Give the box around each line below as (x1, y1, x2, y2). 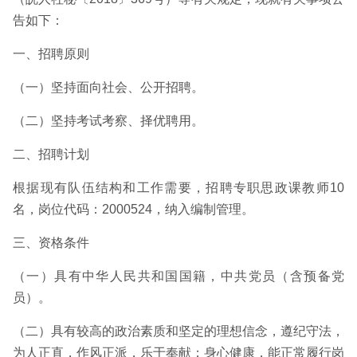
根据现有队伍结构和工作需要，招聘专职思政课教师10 (13, 181, 344, 194)
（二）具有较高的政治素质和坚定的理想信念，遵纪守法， (13, 324, 344, 338)
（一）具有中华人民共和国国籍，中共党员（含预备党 (13, 269, 344, 283)
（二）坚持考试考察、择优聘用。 (13, 114, 204, 127)
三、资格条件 (13, 236, 89, 249)
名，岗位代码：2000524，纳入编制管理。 (13, 202, 254, 216)
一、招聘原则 (13, 47, 89, 61)
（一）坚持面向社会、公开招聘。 (13, 80, 204, 94)
